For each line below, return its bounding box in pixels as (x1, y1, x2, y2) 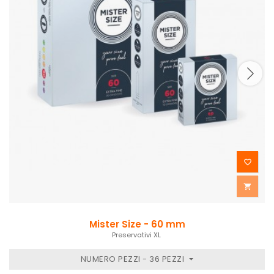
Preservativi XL (111, 229, 163, 240)
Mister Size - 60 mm (89, 217, 185, 231)
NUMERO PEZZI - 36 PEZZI (80, 253, 187, 265)
